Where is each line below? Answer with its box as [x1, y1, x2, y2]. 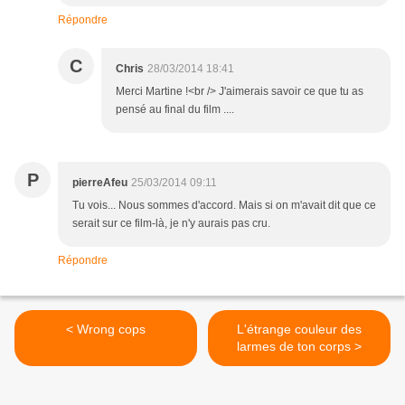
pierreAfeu [72, 176, 127, 190]
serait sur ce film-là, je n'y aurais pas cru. [72, 217, 270, 231]
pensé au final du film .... [116, 103, 234, 117]
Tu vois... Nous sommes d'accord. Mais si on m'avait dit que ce [72, 199, 376, 212]
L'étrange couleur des [237, 322, 362, 337]
